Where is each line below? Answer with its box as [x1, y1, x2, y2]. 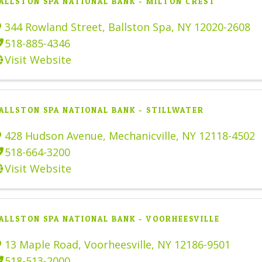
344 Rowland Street [5, 19, 102, 34]
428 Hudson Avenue [5, 128, 103, 143]
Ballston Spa [108, 19, 171, 34]
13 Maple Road [5, 237, 78, 251]
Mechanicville [109, 128, 176, 143]
